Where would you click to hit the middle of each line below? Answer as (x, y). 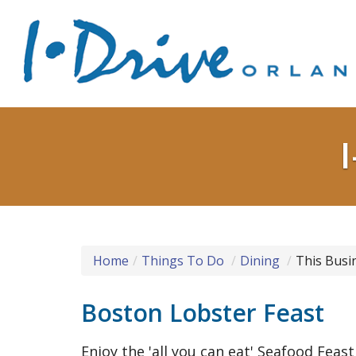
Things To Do (183, 261)
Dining (260, 261)
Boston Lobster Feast (203, 313)
